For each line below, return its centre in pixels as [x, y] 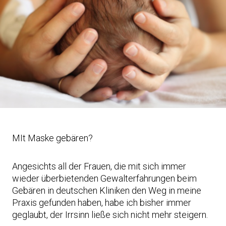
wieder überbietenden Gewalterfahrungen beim [104, 178]
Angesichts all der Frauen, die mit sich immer [99, 166]
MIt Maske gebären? [52, 138]
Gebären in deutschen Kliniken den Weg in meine [107, 190]
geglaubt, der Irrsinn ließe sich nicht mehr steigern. [110, 214]
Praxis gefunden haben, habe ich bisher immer [102, 202]
